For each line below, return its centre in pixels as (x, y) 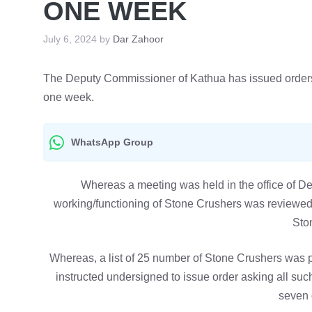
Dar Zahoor (138, 40)
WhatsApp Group (112, 142)
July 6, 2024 (70, 40)
